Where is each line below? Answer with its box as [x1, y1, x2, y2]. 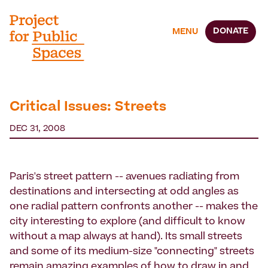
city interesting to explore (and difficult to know [10, 217, 245, 227]
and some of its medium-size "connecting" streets [10, 247, 254, 257]
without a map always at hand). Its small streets [10, 232, 242, 242]
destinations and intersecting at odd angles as [10, 187, 239, 197]
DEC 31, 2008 [10, 125, 65, 134]
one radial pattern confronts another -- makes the [10, 202, 258, 212]
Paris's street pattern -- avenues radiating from [10, 172, 239, 182]
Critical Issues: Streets [10, 101, 166, 115]
